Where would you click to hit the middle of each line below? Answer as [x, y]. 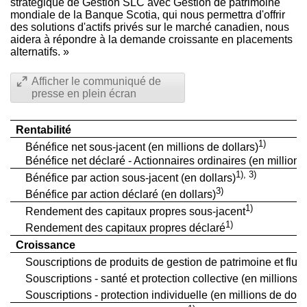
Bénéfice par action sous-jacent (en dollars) [130, 178]
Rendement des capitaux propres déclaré [125, 228]
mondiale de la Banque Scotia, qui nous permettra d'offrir [148, 14]
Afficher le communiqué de [96, 81]
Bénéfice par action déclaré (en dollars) [120, 195]
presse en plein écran [84, 93]
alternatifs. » [40, 51]
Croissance [45, 245]
